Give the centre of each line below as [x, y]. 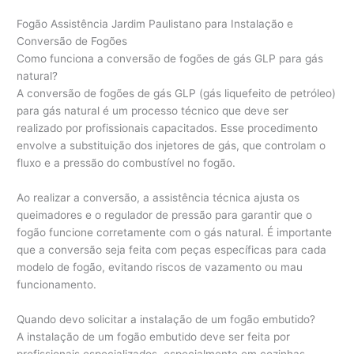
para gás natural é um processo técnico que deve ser [153, 110]
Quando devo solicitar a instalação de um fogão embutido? [166, 319]
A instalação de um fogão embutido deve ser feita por [154, 336]
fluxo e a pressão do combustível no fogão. [126, 162]
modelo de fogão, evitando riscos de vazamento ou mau [160, 267]
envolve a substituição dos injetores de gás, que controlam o [171, 145]
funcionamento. [57, 284]
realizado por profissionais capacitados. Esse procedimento [168, 128]
